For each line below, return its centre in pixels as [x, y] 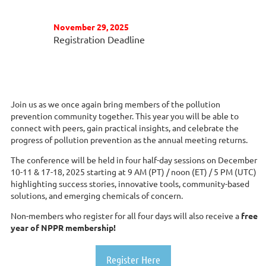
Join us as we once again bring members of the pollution [115, 104]
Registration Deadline [99, 39]
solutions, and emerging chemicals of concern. [97, 195]
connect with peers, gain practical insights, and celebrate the [125, 127]
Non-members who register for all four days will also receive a [126, 215]
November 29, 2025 [91, 26]
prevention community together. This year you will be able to [125, 115]
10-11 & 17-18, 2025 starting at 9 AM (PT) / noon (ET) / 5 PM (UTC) [134, 171]
